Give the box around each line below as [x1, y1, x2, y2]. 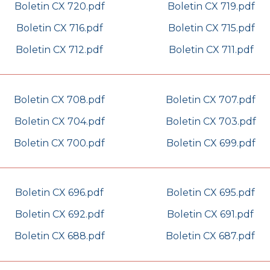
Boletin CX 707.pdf [166, 93, 256, 105]
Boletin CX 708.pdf [14, 93, 105, 105]
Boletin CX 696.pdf [15, 187, 104, 199]
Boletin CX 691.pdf [167, 209, 254, 221]
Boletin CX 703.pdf [165, 115, 256, 127]
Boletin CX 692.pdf [14, 209, 104, 221]
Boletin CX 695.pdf [166, 187, 255, 199]
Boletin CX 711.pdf [169, 43, 254, 55]
